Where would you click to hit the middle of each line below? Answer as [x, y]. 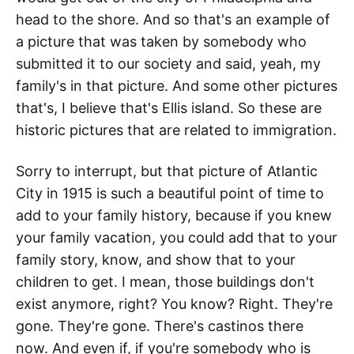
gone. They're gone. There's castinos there [160, 326]
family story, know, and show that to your [156, 260]
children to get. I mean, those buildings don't [165, 282]
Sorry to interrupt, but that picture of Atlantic [167, 171]
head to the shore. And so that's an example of [173, 20]
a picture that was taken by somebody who [161, 42]
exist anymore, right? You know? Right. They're [174, 304]
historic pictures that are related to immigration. [176, 130]
